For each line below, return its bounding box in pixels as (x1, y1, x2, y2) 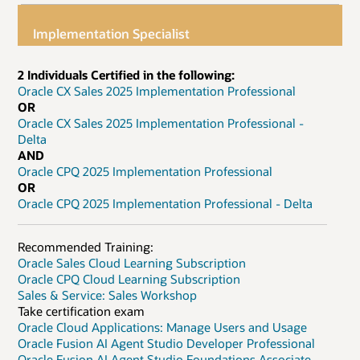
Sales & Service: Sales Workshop (18, 286, 197, 303)
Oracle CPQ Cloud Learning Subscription (18, 270, 240, 287)
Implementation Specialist (33, 24, 190, 42)
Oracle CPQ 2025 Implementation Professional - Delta (18, 194, 313, 211)
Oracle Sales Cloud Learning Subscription (18, 254, 246, 271)
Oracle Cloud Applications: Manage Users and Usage (18, 318, 307, 335)
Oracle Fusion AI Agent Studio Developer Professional (18, 334, 315, 351)
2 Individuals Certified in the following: (18, 66, 235, 83)
